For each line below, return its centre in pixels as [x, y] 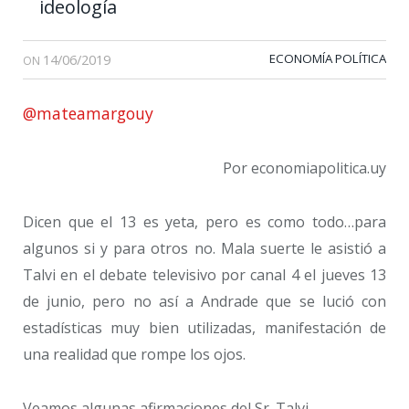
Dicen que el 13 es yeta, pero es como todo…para [204, 221]
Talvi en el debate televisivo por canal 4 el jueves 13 [204, 274]
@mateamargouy [88, 114]
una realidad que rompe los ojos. [134, 354]
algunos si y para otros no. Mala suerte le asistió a [204, 248]
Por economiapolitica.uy [304, 168]
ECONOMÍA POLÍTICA [328, 59]
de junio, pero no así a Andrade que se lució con [204, 301]
